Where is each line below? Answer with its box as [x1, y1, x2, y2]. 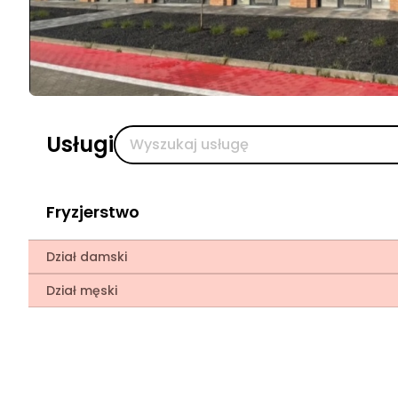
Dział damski [46, 248, 127, 266]
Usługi [46, 130, 114, 159]
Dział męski [46, 282, 117, 299]
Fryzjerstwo [46, 201, 139, 223]
